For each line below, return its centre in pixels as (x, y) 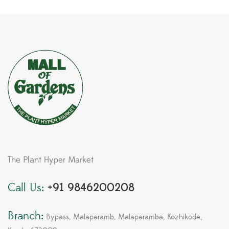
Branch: (26, 216)
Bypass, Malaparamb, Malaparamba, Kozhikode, (123, 217)
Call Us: (26, 188)
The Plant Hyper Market (51, 160)
